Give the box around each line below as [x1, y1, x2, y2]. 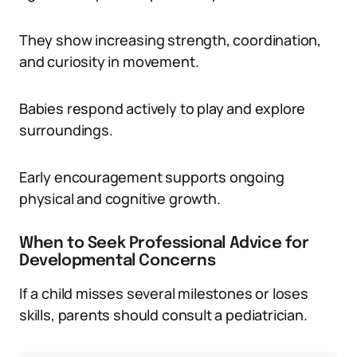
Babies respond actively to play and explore [19, 99, 306, 118]
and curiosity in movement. [19, 52, 199, 71]
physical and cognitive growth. [19, 189, 221, 208]
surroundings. [19, 120, 113, 139]
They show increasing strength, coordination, [19, 30, 322, 49]
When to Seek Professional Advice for [19, 235, 309, 252]
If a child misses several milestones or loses [19, 284, 308, 303]
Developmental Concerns [19, 253, 216, 269]
